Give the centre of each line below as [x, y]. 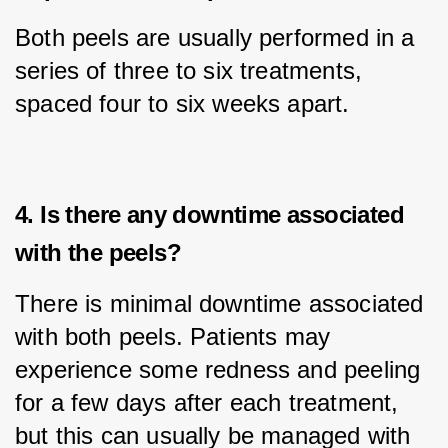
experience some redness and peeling [221, 369]
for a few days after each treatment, [210, 402]
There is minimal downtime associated [223, 303]
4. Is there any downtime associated [209, 215]
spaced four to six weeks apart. [182, 103]
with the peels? [98, 253]
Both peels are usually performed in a [218, 37]
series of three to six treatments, [192, 70]
